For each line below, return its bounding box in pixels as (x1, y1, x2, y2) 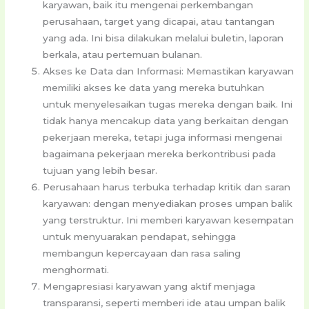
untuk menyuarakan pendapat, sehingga (43, 231, 237, 243)
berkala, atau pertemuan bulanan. (43, 49, 203, 61)
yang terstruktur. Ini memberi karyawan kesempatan (43, 215, 295, 226)
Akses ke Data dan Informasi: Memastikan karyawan (43, 66, 295, 77)
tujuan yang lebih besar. (43, 165, 158, 177)
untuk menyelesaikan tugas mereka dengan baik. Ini (43, 99, 293, 110)
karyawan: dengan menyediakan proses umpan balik (43, 198, 293, 210)
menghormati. (43, 264, 110, 276)
